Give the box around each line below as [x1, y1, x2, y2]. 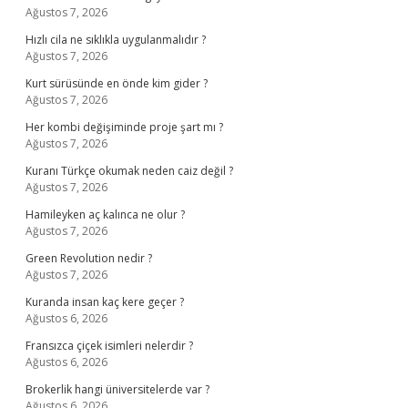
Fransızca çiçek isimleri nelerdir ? [25, 338, 193, 353]
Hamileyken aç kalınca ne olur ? [25, 207, 185, 222]
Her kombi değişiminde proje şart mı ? [25, 119, 223, 135]
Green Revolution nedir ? [25, 250, 152, 266]
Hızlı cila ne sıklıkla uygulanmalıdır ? [25, 32, 206, 47]
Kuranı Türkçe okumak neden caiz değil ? [25, 163, 233, 178]
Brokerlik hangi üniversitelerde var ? [25, 382, 209, 397]
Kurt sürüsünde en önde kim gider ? [25, 76, 208, 91]
